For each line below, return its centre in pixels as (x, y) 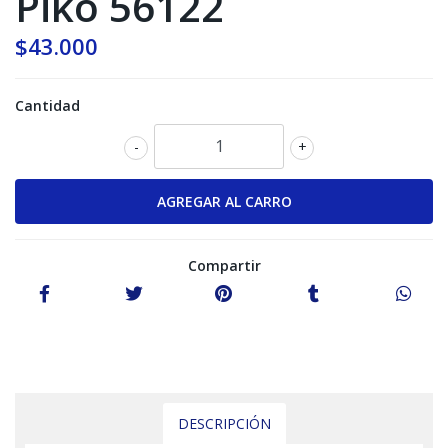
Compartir (224, 265)
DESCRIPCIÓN (224, 423)
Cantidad (47, 105)
